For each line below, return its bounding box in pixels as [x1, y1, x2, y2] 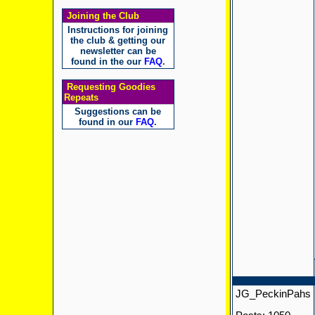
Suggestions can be [75, 106, 161, 117]
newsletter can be [79, 46, 156, 56]
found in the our [70, 56, 144, 67]
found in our [79, 117, 136, 127]
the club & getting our [70, 35, 165, 46]
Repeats [63, 92, 98, 103]
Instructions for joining [67, 25, 168, 35]
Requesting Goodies [63, 82, 155, 92]
